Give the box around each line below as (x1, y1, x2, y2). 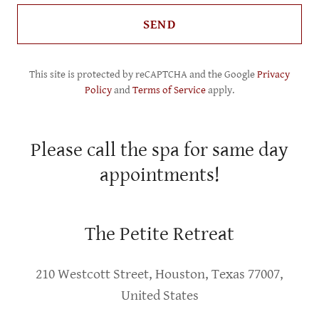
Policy (85, 84, 112, 96)
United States (120, 288, 199, 304)
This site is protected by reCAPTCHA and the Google (29, 68, 257, 80)
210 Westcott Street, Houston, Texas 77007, (36, 266, 283, 283)
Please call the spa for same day (31, 139, 288, 162)
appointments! (99, 164, 220, 187)
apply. (206, 84, 234, 96)
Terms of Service (132, 84, 206, 96)
